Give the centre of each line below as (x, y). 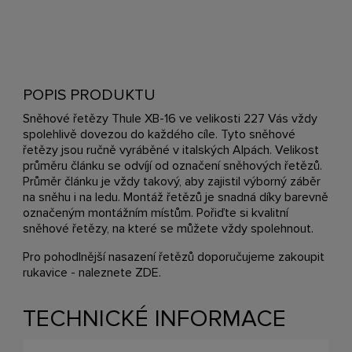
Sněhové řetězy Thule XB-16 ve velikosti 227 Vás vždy (170, 118)
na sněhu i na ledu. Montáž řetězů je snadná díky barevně (176, 197)
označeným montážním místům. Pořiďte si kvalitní (156, 213)
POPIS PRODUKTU (90, 95)
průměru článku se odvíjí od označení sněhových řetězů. (173, 165)
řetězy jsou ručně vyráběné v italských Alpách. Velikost (171, 150)
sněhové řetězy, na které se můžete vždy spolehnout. (169, 228)
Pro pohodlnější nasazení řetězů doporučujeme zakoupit (174, 257)
